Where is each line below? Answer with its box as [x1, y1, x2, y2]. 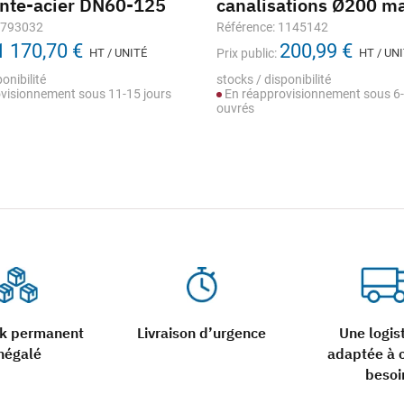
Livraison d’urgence [137, 324, 267, 342]
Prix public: [216, 46, 277, 60]
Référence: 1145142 [216, 20, 328, 34]
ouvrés [216, 101, 254, 115]
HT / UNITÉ [89, 46, 147, 60]
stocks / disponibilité [216, 72, 331, 87]
